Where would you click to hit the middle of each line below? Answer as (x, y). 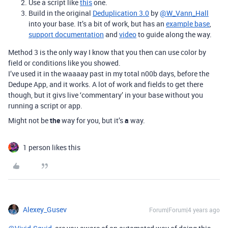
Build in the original (61, 13)
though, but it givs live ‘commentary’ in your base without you (106, 95)
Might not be (29, 120)
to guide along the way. (174, 34)
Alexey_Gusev (45, 209)
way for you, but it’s (92, 120)
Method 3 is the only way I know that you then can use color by (107, 52)
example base (188, 24)
